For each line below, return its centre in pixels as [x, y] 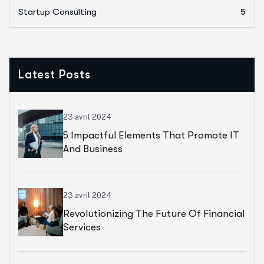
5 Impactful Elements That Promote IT [151, 135]
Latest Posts [55, 75]
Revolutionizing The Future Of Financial [154, 213]
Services [82, 227]
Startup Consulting [57, 12]
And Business [93, 148]
